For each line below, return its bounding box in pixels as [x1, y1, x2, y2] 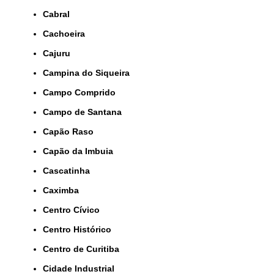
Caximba [49, 185, 79, 195]
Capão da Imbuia [49, 146, 113, 156]
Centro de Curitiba [49, 244, 119, 254]
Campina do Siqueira [49, 68, 130, 78]
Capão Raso [49, 127, 94, 136]
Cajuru [49, 48, 70, 58]
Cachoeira [49, 29, 85, 39]
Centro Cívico [49, 205, 100, 215]
